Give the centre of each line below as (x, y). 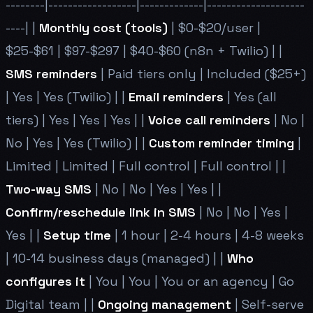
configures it (45, 281)
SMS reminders (51, 73)
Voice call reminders (209, 119)
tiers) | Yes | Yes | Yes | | (77, 119)
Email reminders (176, 96)
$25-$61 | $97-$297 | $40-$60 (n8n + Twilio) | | (144, 50)
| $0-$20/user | (214, 27)
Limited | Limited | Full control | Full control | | (146, 166)
